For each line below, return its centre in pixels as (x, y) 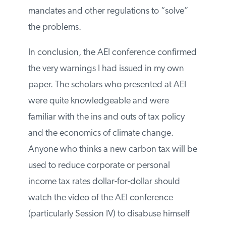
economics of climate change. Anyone (100, 214)
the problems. (54, 92)
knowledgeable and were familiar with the (108, 182)
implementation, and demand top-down (104, 60)
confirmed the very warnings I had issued (105, 133)
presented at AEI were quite (80, 165)
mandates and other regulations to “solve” (107, 76)
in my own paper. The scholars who (95, 149)
